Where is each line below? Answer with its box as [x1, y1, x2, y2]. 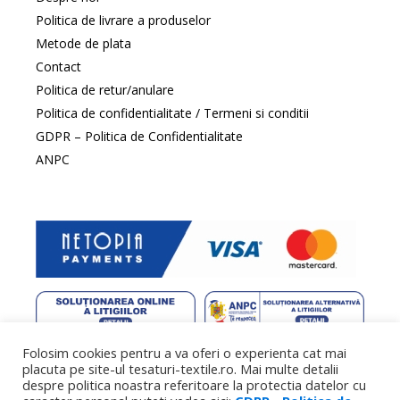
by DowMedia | [121, 345, 200, 359]
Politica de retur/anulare [36, 81, 174, 99]
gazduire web [200, 345, 265, 359]
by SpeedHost [265, 345, 334, 359]
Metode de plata [36, 35, 131, 53]
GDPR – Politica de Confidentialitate [36, 128, 243, 146]
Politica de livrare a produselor [36, 12, 211, 29]
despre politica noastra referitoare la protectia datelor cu [22, 376, 366, 394]
